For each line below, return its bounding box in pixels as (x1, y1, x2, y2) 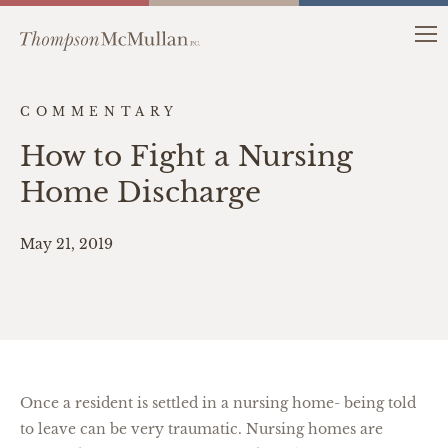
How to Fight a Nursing (20, 139, 353, 174)
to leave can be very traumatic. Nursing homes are (20, 420, 383, 438)
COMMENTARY (20, 104, 179, 119)
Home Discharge (20, 175, 261, 210)
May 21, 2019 (20, 235, 113, 253)
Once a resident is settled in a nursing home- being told (20, 394, 416, 412)
